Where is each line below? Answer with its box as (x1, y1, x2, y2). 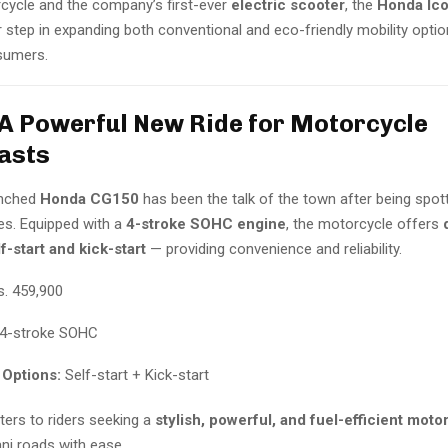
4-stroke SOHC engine (126, 215, 286, 233)
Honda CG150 (40, 190, 139, 208)
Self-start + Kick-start (61, 366, 209, 384)
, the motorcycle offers (286, 215, 443, 233)
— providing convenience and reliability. (146, 240, 402, 258)
